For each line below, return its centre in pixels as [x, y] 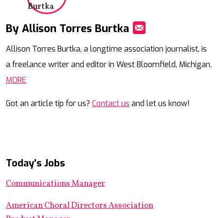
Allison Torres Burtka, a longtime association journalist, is [106, 49]
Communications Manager [55, 184]
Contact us [111, 104]
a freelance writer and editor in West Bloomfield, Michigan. [109, 65]
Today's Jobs [36, 163]
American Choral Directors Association [80, 206]
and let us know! [160, 104]
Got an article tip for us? [49, 104]
